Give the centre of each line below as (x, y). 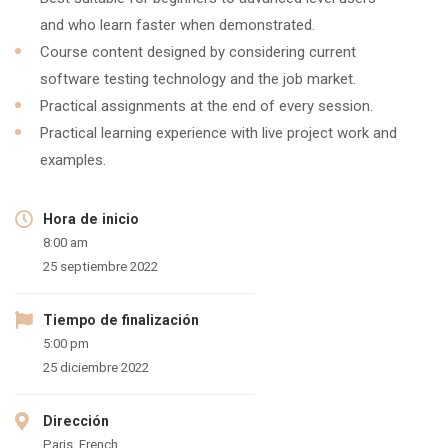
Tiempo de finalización (121, 320)
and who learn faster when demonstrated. (177, 25)
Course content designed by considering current (198, 52)
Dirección (76, 421)
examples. (73, 160)
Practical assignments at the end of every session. (206, 106)
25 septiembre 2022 (100, 266)
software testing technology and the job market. (198, 79)
